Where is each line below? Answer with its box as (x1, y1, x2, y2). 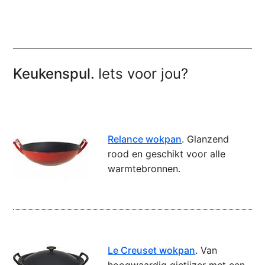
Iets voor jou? (98, 65, 189, 83)
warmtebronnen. (108, 163, 181, 175)
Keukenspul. (13, 65, 99, 83)
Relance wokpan (108, 133, 182, 146)
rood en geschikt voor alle (108, 148, 226, 160)
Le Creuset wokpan (108, 244, 196, 257)
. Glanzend (182, 133, 230, 146)
